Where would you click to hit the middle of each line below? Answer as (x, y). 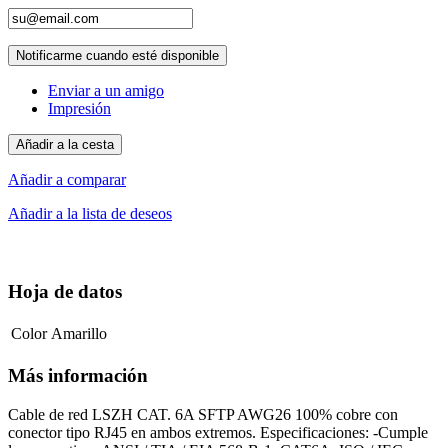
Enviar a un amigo (106, 90)
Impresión (79, 108)
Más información (78, 375)
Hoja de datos (65, 292)
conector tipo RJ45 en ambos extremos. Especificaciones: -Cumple (218, 432)
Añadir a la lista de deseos (90, 213)
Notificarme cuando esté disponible (117, 55)
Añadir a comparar (67, 179)
